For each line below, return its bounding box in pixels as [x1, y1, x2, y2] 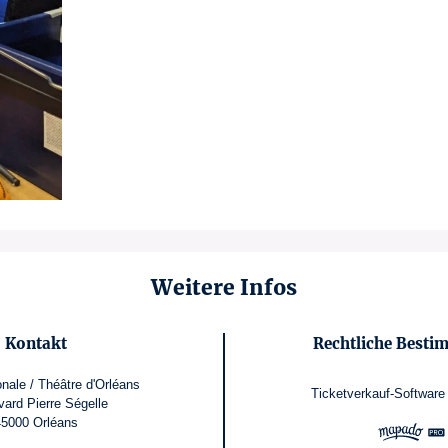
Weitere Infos [151, 274, 297, 301]
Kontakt [5, 334, 68, 353]
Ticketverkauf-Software [310, 385, 445, 401]
